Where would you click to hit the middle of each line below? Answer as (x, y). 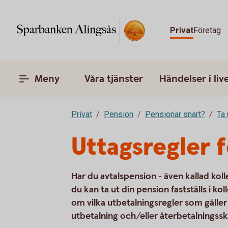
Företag (207, 30)
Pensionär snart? (175, 114)
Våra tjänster (114, 79)
